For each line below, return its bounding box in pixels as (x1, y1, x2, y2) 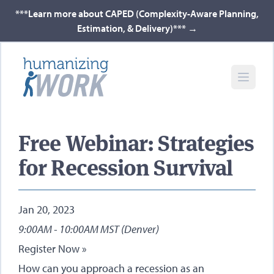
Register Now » (18, 242, 87, 256)
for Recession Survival (18, 154, 233, 182)
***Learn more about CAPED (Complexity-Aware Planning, (15, 7, 259, 20)
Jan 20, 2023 (18, 202, 75, 217)
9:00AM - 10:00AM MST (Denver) (18, 222, 159, 236)
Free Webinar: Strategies (18, 129, 254, 157)
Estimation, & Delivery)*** (76, 22, 188, 34)
